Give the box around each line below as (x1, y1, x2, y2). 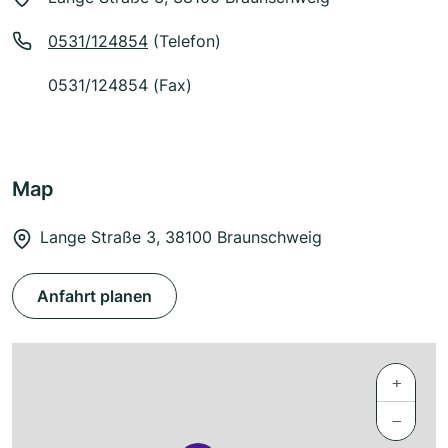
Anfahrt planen (37, 286, 152, 307)
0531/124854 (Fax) (48, 75, 192, 96)
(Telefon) (148, 31, 221, 52)
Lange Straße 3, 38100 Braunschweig (40, 227, 322, 248)
